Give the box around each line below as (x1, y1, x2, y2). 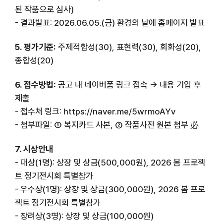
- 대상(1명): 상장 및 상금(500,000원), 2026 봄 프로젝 (15, 157, 205, 167)
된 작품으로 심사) (15, 4, 74, 14)
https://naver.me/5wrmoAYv (63, 106, 175, 116)
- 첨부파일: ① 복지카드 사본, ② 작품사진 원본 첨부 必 (15, 119, 199, 130)
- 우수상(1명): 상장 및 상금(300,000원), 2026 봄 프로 (15, 184, 205, 194)
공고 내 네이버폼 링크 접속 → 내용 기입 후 (58, 79, 201, 90)
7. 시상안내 (15, 144, 53, 154)
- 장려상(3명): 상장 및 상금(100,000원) (15, 211, 154, 221)
